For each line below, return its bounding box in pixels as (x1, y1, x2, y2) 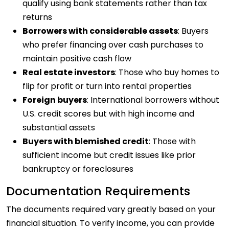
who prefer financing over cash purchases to (22, 38, 203, 51)
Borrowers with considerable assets (22, 25, 178, 37)
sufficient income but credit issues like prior (22, 149, 196, 161)
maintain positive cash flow (22, 52, 131, 64)
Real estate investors (22, 66, 115, 78)
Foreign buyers (22, 94, 87, 106)
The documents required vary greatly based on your (6, 203, 216, 215)
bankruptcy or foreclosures (22, 163, 133, 175)
